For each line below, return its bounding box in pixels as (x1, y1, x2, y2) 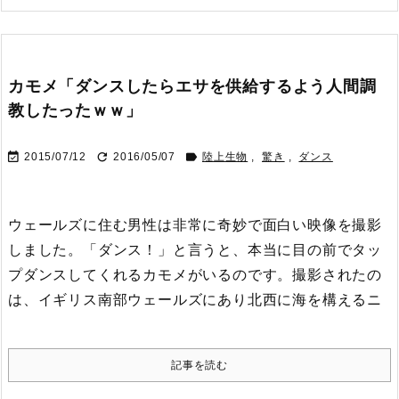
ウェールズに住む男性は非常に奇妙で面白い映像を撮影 (8, 217, 382, 232)
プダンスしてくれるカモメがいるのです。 (8, 267, 293, 282)
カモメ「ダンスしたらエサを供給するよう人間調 (8, 77, 377, 95)
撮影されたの (292, 267, 383, 282)
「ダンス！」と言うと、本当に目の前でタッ (83, 242, 382, 257)
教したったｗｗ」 (8, 102, 142, 119)
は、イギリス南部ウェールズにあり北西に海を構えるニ (8, 292, 382, 307)
